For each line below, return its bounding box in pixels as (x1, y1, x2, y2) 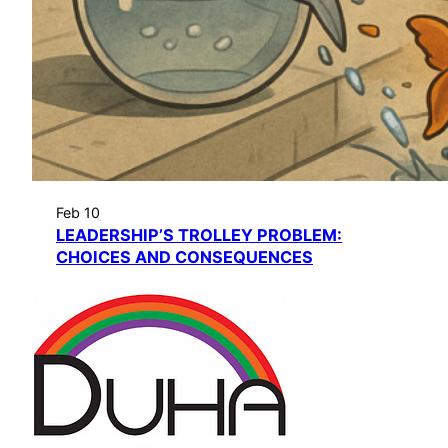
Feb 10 (56, 203, 100, 221)
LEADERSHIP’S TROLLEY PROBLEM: (56, 224, 342, 245)
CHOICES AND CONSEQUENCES (56, 246, 313, 267)
